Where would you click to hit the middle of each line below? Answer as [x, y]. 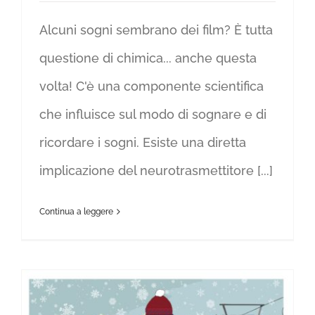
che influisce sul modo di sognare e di [153, 114]
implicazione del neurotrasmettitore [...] [156, 170]
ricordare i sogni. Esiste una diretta [143, 142]
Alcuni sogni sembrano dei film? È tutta [156, 30]
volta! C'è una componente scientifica [152, 86]
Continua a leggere [76, 211]
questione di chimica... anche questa [148, 58]
